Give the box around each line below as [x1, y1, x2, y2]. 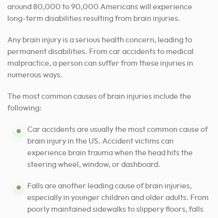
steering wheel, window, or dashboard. [27, 161, 161, 169]
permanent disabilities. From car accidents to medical [7, 48, 194, 56]
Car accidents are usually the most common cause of [27, 126, 208, 134]
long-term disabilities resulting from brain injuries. [7, 15, 181, 23]
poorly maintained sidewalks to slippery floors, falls [27, 205, 203, 214]
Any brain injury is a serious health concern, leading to [7, 36, 192, 44]
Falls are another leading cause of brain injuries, [27, 182, 192, 190]
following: [7, 104, 41, 112]
